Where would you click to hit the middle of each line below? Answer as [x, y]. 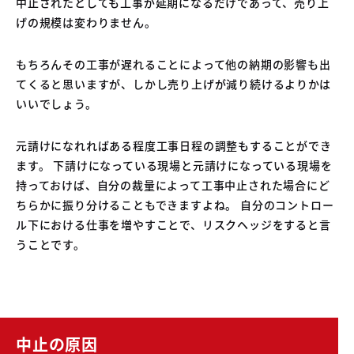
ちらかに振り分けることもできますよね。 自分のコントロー [175, 204]
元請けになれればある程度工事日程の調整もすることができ [174, 145]
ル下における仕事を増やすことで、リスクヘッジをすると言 [173, 224]
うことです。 [51, 244]
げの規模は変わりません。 [86, 22]
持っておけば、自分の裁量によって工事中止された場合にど [173, 185]
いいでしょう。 [56, 103]
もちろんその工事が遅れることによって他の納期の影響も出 [173, 64]
